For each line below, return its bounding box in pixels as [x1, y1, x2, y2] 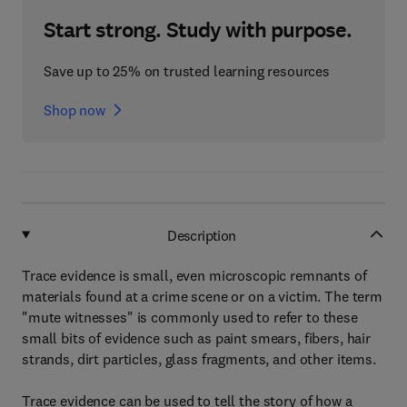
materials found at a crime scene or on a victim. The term [22, 287, 383, 305]
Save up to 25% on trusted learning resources [44, 62, 330, 80]
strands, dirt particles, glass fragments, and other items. [22, 350, 376, 368]
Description [167, 225, 236, 244]
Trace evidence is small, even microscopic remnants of [22, 266, 367, 284]
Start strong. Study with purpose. [44, 15, 352, 45]
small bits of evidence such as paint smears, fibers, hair [22, 329, 372, 347]
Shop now [44, 101, 105, 119]
